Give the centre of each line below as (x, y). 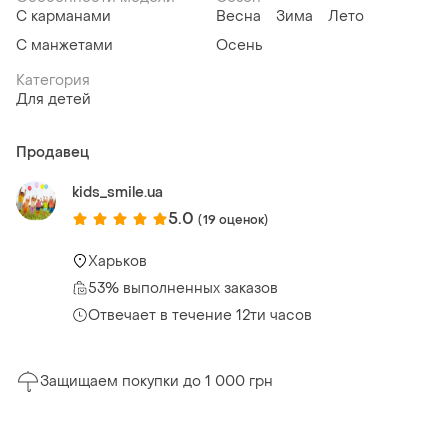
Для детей (53, 100)
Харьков (117, 261)
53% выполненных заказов (183, 288)
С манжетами (64, 46)
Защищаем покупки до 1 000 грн (156, 382)
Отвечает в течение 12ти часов (200, 315)
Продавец (52, 153)
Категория (53, 81)
